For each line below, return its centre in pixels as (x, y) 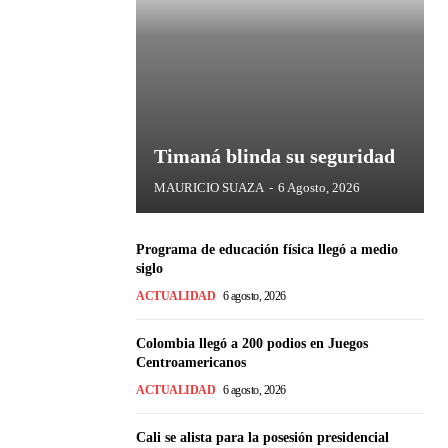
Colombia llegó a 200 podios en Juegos (252, 343)
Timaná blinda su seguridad (274, 155)
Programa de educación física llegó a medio (267, 249)
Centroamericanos (191, 362)
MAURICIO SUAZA (209, 187)
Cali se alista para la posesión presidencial (262, 437)
